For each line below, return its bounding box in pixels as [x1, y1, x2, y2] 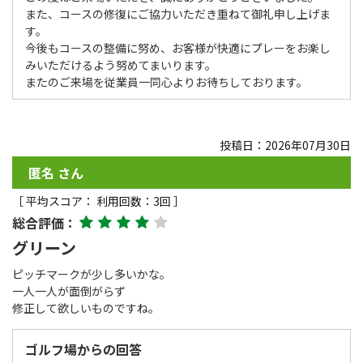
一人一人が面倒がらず [12, 282, 126, 299]
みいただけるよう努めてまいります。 [25, 56, 216, 73]
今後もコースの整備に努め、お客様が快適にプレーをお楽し [25, 39, 331, 56]
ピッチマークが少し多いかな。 [12, 265, 171, 282]
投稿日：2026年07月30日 [220, 136, 351, 153]
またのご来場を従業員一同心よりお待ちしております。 [25, 73, 308, 90]
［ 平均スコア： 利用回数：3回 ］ [12, 192, 185, 209]
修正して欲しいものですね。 [12, 299, 160, 316]
